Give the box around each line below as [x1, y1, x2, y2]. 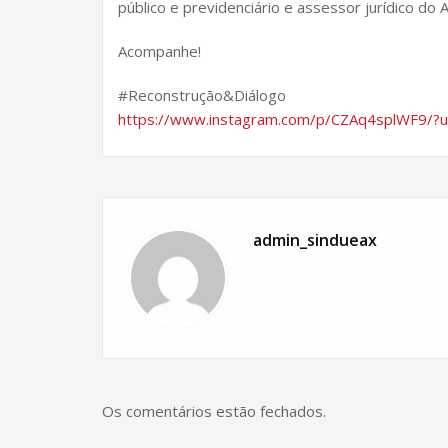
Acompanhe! [118, 41, 201, 61]
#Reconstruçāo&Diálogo [118, 85, 286, 105]
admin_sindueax [253, 229, 377, 251]
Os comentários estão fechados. [102, 401, 326, 421]
